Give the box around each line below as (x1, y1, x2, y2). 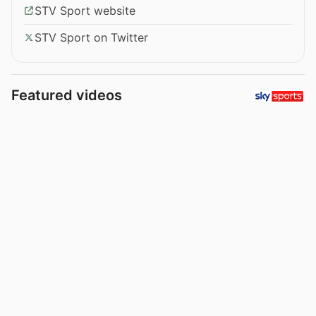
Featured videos (11, 86, 122, 104)
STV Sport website (35, 3, 135, 18)
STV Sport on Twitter (35, 30, 148, 44)
